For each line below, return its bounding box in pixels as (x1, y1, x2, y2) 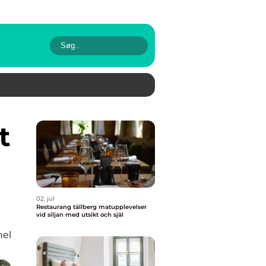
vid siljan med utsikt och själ (36, 211, 123, 218)
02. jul (36, 195, 55, 202)
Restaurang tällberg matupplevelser (36, 203, 99, 211)
